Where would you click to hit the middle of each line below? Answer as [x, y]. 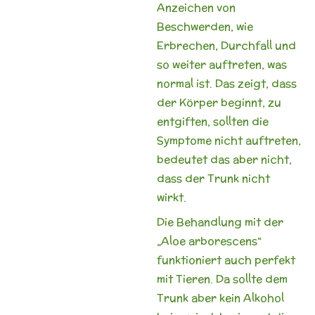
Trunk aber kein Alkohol [220, 297]
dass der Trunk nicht [213, 178]
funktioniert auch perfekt [226, 259]
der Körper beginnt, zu [219, 102]
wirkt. [171, 197]
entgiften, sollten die [212, 121]
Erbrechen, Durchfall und [226, 45]
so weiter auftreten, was [221, 64]
